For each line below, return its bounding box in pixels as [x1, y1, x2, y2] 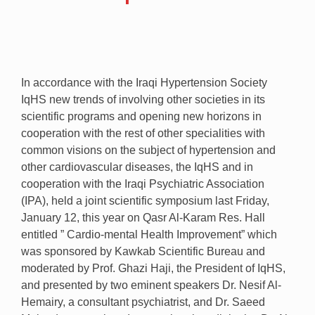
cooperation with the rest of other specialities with [21, 127, 265, 139]
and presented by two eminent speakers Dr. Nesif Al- [21, 279, 281, 291]
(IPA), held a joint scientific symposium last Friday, [21, 195, 269, 207]
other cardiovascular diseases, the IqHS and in [21, 161, 253, 173]
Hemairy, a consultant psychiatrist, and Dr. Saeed [21, 296, 265, 308]
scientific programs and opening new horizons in [21, 110, 262, 122]
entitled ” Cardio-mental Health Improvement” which [21, 229, 277, 240]
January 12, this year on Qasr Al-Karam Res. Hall [21, 212, 265, 224]
